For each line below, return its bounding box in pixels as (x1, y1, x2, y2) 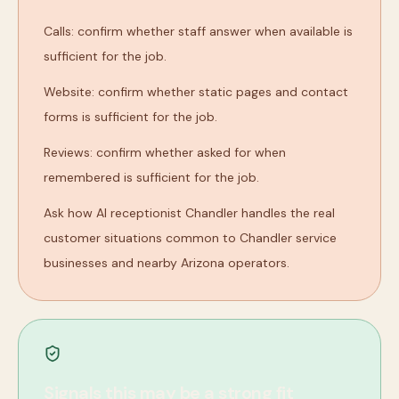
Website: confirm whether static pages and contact (44, 84, 348, 100)
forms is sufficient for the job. (44, 109, 217, 125)
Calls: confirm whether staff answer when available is (44, 23, 353, 39)
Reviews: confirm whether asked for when (44, 144, 286, 160)
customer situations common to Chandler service (44, 230, 337, 246)
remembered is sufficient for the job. (44, 169, 259, 185)
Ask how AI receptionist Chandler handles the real (44, 205, 335, 221)
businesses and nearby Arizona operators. (44, 255, 289, 271)
